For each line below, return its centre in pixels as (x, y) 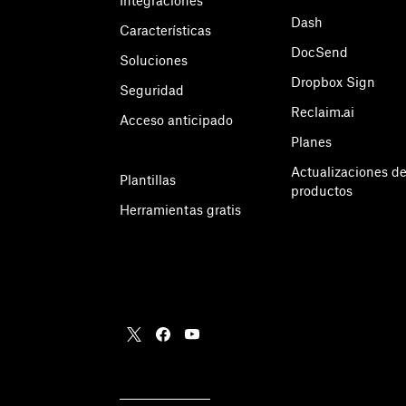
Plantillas (148, 180)
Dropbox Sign (333, 82)
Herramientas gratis (180, 210)
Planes (311, 142)
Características (165, 30)
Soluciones (154, 60)
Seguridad (152, 90)
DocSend (319, 52)
